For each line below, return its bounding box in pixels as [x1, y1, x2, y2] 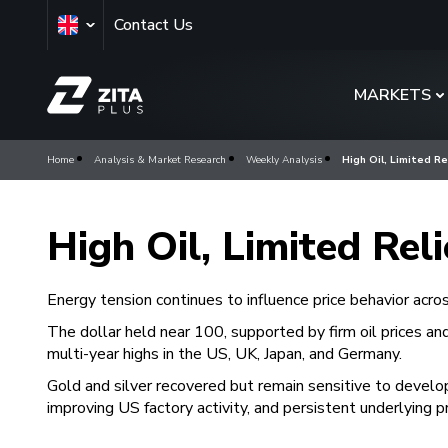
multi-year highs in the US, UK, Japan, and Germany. [47, 343, 406, 365]
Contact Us [114, 14, 193, 36]
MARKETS [354, 84, 431, 106]
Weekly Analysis [246, 153, 322, 167]
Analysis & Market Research [94, 153, 226, 167]
